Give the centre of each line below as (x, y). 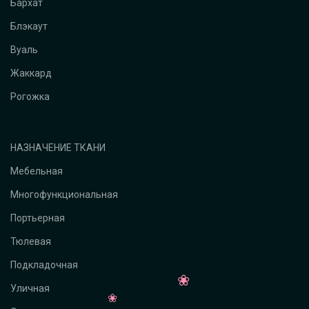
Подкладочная (44, 265)
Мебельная (37, 171)
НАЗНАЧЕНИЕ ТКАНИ (58, 147)
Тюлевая (31, 241)
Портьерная (38, 218)
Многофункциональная (64, 194)
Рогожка (30, 96)
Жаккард (31, 73)
